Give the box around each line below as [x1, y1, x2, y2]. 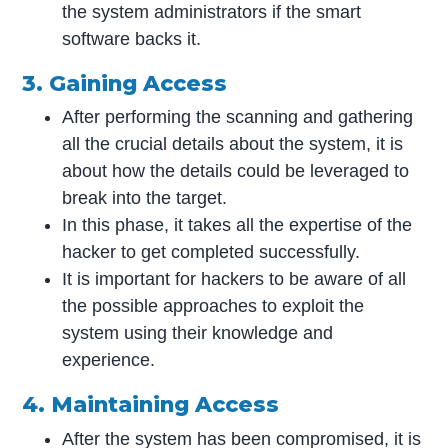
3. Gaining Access [22, 70, 228, 97]
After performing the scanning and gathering [62, 107, 414, 128]
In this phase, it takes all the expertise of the [62, 215, 413, 236]
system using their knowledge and [62, 323, 334, 344]
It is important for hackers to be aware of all [62, 269, 407, 290]
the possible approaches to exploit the [62, 296, 365, 317]
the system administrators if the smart [62, 2, 362, 23]
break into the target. [62, 188, 228, 209]
